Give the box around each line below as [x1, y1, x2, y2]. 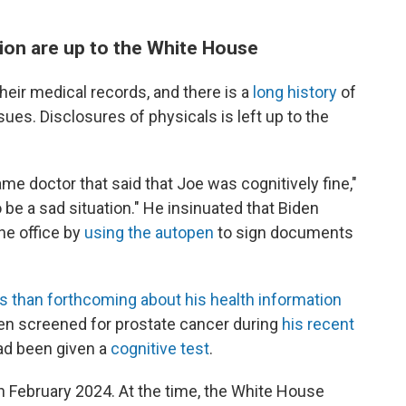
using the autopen [84, 223, 214, 243]
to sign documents [214, 223, 353, 243]
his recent [282, 314, 354, 334]
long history [253, 82, 337, 102]
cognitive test [111, 339, 209, 359]
